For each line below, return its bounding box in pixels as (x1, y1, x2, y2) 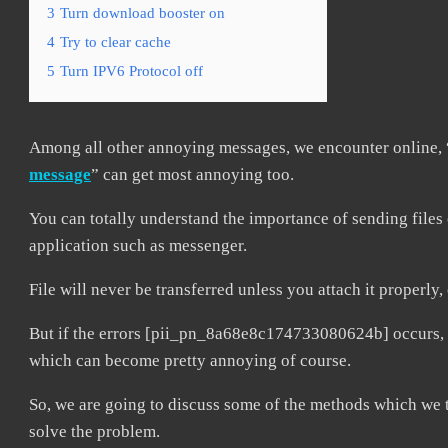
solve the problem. (29, 422, 160, 441)
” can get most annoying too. (91, 165, 294, 184)
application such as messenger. (29, 236, 247, 255)
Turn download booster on (60, 4, 225, 21)
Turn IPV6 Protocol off (60, 62, 203, 79)
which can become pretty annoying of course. (29, 351, 351, 370)
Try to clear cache (60, 33, 171, 50)
